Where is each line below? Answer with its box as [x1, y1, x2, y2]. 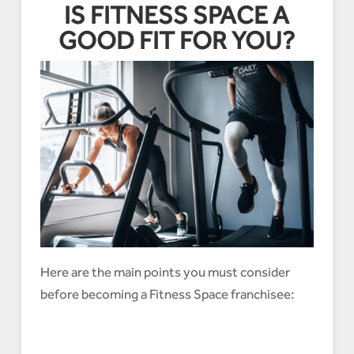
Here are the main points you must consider [40, 264, 290, 281]
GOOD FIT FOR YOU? [58, 26, 296, 55]
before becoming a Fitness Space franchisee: [40, 286, 294, 303]
